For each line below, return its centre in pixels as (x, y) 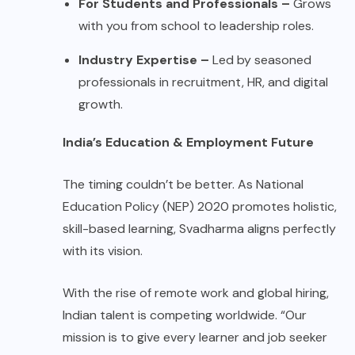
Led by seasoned (260, 59)
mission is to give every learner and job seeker (195, 337)
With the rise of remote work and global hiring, (196, 292)
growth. (101, 104)
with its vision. (103, 250)
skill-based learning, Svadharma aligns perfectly (199, 228)
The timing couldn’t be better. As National (183, 184)
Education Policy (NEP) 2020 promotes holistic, (200, 206)
